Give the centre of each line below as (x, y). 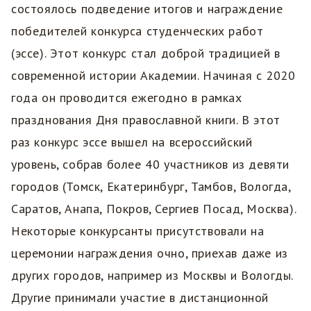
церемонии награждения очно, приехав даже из (150, 253)
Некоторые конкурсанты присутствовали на (138, 230)
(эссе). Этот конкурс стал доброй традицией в (146, 53)
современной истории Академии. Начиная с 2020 (153, 75)
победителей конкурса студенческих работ (137, 31)
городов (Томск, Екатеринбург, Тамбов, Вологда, (151, 186)
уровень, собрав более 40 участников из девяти (151, 164)
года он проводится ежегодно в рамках (127, 97)
